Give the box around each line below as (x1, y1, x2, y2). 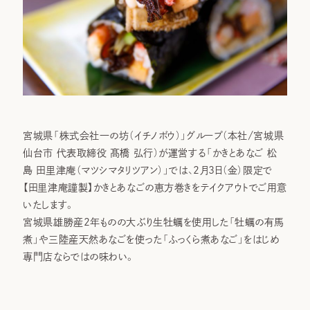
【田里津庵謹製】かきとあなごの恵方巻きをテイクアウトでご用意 (23, 182, 287, 192)
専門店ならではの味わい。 (23, 251, 136, 262)
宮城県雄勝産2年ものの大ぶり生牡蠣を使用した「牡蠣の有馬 (23, 217, 285, 227)
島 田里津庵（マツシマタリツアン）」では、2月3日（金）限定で (23, 165, 273, 175)
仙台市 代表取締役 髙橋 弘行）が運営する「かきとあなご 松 (23, 147, 277, 158)
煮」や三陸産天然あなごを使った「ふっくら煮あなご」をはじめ (23, 234, 280, 244)
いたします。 (23, 199, 75, 210)
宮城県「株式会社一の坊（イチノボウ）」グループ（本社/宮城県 (23, 130, 284, 140)
